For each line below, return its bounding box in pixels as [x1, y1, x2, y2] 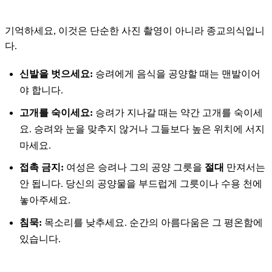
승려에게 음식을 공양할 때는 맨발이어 [93, 69, 260, 80]
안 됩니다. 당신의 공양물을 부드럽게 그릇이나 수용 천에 [19, 178, 262, 189]
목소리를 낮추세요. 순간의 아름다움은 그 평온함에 [42, 217, 263, 228]
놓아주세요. [19, 195, 70, 206]
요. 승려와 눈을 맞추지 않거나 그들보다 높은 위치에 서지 [19, 123, 265, 134]
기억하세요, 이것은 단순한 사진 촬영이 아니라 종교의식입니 [5, 25, 265, 36]
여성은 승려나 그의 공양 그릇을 [64, 162, 205, 173]
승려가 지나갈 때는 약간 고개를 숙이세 [93, 107, 263, 118]
